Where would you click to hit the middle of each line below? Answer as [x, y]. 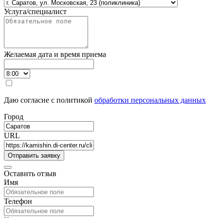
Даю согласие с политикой [49, 100]
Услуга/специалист [35, 11]
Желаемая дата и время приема [55, 54]
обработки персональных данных [150, 100]
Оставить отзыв [30, 173]
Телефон [18, 201]
